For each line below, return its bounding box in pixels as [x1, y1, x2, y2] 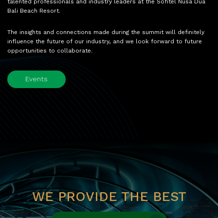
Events [25, 76, 48, 83]
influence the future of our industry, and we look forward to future [7, 39, 202, 45]
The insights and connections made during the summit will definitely [7, 30, 204, 36]
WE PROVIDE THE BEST [32, 191, 186, 204]
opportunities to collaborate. [7, 48, 92, 54]
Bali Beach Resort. [7, 8, 60, 14]
